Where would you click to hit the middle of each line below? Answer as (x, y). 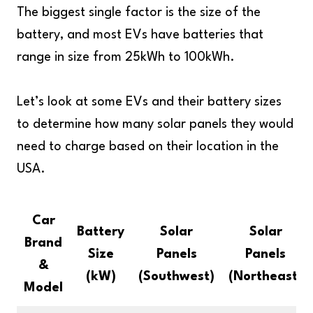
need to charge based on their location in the (148, 147)
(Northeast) (265, 277)
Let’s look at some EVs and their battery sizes (149, 102)
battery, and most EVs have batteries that (140, 35)
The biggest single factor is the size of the (139, 13)
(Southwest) (176, 277)
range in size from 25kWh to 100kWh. (126, 57)
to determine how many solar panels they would (155, 124)
